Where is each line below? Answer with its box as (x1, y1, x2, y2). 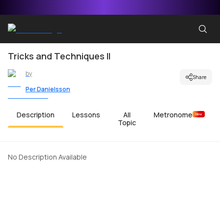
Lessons (72, 110, 100, 119)
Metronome (154, 110, 192, 119)
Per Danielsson (26, 85, 70, 93)
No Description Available (8, 152, 87, 162)
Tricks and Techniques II (8, 50, 110, 62)
